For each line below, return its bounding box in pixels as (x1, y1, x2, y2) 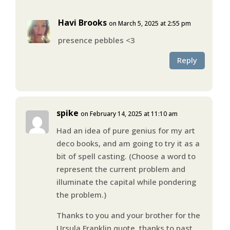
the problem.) (56, 189, 106, 200)
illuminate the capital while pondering (56, 176, 196, 187)
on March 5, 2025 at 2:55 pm (108, 18, 191, 28)
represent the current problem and (56, 163, 185, 174)
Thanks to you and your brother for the (56, 209, 200, 220)
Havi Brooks (57, 16, 107, 28)
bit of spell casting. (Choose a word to (56, 150, 196, 161)
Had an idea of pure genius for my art (56, 125, 195, 136)
